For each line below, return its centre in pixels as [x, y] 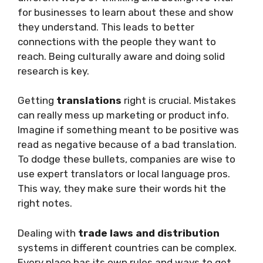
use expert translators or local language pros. [124, 174]
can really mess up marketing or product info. [123, 115]
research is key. [53, 71]
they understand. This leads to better [106, 27]
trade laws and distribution [149, 233]
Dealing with [48, 233]
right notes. [45, 203]
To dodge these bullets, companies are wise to [127, 159]
